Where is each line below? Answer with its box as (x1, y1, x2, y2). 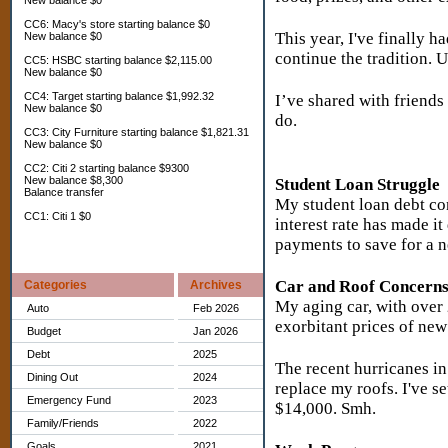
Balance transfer (24, 186, 104, 198)
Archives (190, 278, 242, 292)
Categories (24, 278, 87, 292)
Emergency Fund (27, 394, 111, 406)
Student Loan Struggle (275, 175, 440, 195)
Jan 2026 (193, 325, 238, 337)
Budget (27, 325, 61, 337)
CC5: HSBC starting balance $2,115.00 (24, 54, 212, 66)
